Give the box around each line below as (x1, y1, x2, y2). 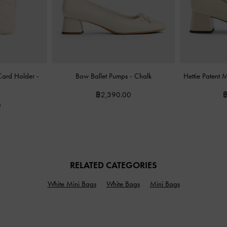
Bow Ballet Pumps (75, 71, 130, 81)
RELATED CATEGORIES (70, 159, 157, 171)
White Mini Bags (47, 179, 96, 188)
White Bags (106, 179, 140, 188)
